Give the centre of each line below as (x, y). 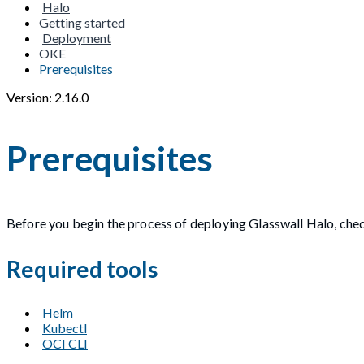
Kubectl (65, 328)
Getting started (82, 22)
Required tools (82, 269)
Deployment (77, 38)
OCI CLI (65, 344)
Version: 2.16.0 (48, 97)
